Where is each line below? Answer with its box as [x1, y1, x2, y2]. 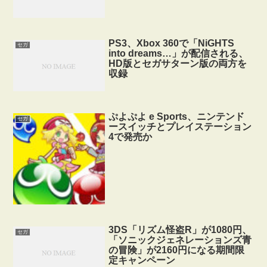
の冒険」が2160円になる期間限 [108, 245, 245, 256]
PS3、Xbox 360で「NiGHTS [108, 38, 235, 48]
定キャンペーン [108, 255, 176, 266]
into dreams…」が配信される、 [108, 48, 249, 58]
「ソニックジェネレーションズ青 [108, 235, 252, 246]
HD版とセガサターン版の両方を [108, 58, 247, 69]
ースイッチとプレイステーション [108, 121, 252, 132]
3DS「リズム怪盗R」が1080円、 [108, 225, 252, 235]
